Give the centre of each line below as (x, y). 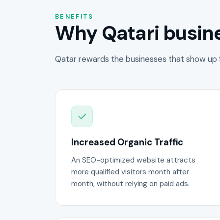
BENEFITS (74, 16)
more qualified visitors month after (130, 172)
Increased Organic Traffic (127, 142)
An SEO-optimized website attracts (133, 160)
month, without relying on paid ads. (130, 184)
